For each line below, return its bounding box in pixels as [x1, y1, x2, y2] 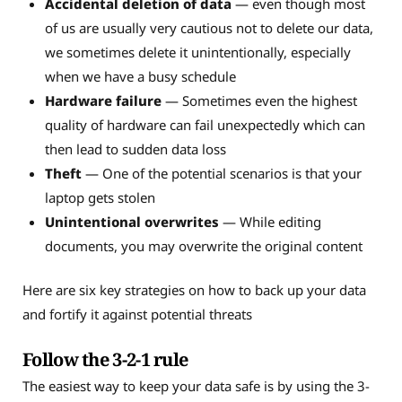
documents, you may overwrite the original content [44, 236, 366, 255]
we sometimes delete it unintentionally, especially [44, 42, 351, 61]
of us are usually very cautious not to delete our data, [44, 18, 373, 37]
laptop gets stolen [44, 188, 155, 206]
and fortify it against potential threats [22, 305, 252, 324]
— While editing [218, 212, 321, 231]
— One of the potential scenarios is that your [84, 163, 362, 182]
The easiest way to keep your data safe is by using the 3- [22, 377, 370, 396]
